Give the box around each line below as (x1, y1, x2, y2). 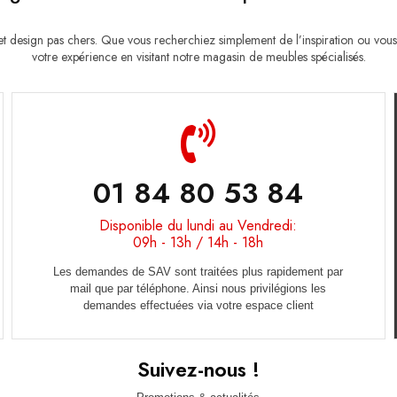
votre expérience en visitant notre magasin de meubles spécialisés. (31, 47, 366, 66)
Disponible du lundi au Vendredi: (99, 215, 298, 237)
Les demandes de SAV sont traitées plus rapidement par (53, 265, 344, 279)
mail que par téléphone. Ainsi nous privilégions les (70, 282, 327, 296)
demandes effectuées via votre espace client (82, 299, 314, 313)
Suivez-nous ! (136, 354, 260, 385)
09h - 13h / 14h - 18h (133, 232, 264, 253)
